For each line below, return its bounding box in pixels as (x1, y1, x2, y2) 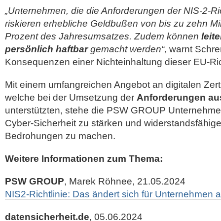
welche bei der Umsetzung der (5, 92, 137, 103)
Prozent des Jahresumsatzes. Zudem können (5, 31, 201, 41)
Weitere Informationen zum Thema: (5, 153, 163, 164)
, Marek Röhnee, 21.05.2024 (64, 176, 185, 186)
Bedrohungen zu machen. (5, 131, 115, 141)
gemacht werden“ (88, 44, 164, 54)
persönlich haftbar (5, 44, 88, 54)
